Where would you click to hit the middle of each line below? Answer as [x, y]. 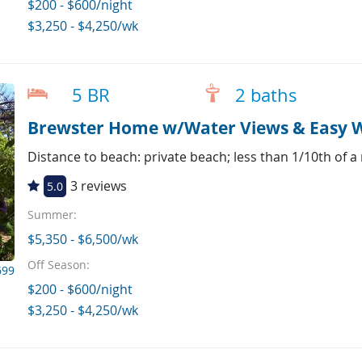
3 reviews [98, 185]
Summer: [52, 215]
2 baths [266, 95]
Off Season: [58, 265]
